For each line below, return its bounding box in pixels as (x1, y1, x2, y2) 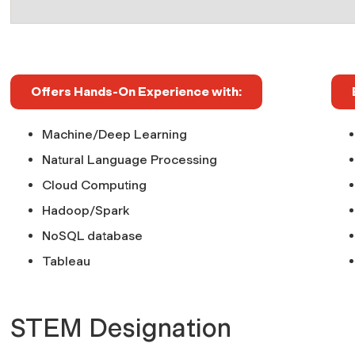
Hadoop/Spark (42, 202, 129, 218)
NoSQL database (42, 227, 143, 243)
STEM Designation (10, 312, 231, 343)
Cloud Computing (42, 177, 147, 193)
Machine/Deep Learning (42, 126, 187, 142)
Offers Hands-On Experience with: (31, 83, 242, 99)
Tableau (42, 253, 90, 269)
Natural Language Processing (42, 151, 217, 167)
